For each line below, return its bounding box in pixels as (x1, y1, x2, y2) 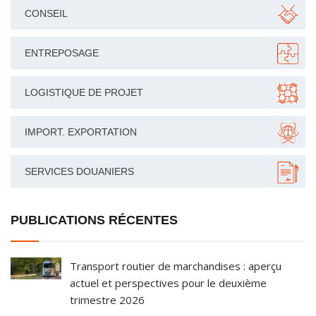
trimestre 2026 (70, 293, 145, 308)
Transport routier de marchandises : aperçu (70, 259, 281, 274)
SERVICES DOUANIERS (25, 166, 134, 178)
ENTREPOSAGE (25, 47, 99, 59)
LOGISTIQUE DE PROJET (25, 87, 143, 99)
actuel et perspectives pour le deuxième (70, 276, 267, 291)
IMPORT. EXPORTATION (25, 126, 137, 138)
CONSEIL (25, 8, 68, 20)
